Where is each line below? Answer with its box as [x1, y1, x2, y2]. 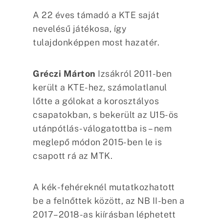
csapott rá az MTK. [33, 150, 113, 161]
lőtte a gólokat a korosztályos [33, 95, 159, 106]
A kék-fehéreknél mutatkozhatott [33, 181, 175, 192]
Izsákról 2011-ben [98, 68, 172, 79]
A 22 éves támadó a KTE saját [33, 9, 160, 20]
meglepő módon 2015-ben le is [33, 136, 162, 147]
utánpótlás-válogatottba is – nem [33, 123, 172, 133]
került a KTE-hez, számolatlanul [33, 82, 167, 92]
